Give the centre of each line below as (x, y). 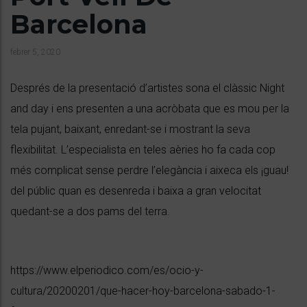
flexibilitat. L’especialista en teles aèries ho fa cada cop (143, 149)
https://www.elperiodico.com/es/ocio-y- (107, 270)
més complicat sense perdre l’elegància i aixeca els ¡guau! (149, 170)
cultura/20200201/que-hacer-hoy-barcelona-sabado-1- (143, 291)
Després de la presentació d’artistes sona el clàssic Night (147, 88)
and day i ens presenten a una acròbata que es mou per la (150, 108)
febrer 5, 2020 (35, 52)
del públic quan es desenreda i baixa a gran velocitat (136, 191)
